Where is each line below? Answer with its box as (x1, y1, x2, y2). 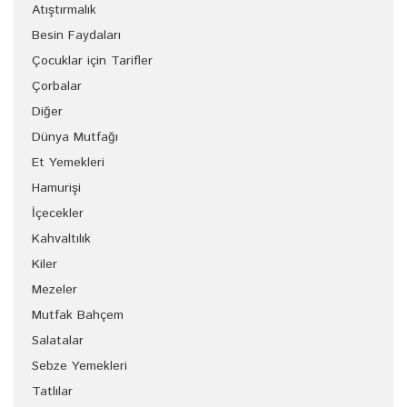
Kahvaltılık (32, 230, 91, 248)
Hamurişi (32, 179, 81, 197)
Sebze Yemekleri (32, 357, 127, 375)
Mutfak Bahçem (32, 306, 124, 324)
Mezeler (32, 281, 77, 299)
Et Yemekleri (32, 154, 104, 172)
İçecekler (32, 204, 84, 223)
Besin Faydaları (32, 26, 121, 45)
